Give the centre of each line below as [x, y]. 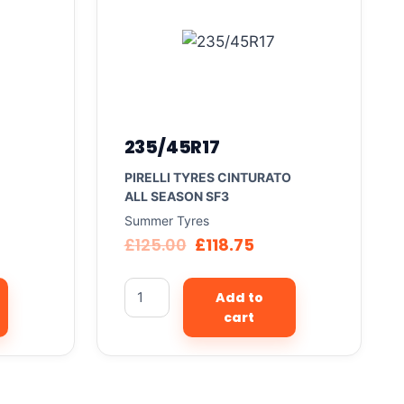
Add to [239, 297]
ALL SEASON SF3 [176, 196]
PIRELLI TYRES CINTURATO [207, 177]
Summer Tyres [166, 220]
